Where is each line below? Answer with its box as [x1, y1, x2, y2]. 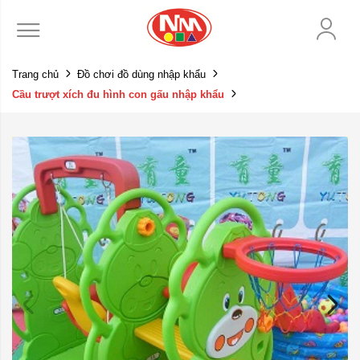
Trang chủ [12, 68, 59, 80]
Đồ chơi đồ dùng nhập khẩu [77, 68, 206, 80]
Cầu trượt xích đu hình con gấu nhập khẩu [12, 88, 224, 100]
